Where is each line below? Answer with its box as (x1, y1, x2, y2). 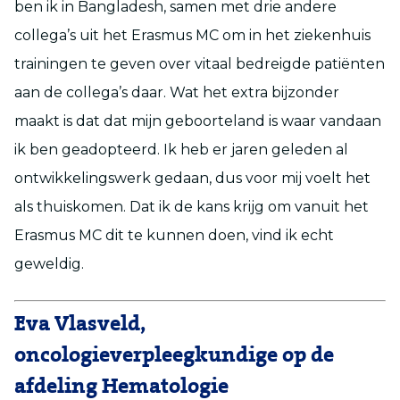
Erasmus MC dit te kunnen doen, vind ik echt (14, 226, 334, 244)
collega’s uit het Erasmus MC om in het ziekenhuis (14, 26, 371, 44)
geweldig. (14, 254, 84, 272)
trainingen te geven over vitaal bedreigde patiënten (14, 54, 385, 72)
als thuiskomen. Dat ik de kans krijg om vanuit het (14, 197, 369, 215)
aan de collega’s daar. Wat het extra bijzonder (14, 83, 339, 101)
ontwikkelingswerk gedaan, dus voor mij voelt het (14, 169, 371, 187)
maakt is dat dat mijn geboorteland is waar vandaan (14, 112, 381, 129)
